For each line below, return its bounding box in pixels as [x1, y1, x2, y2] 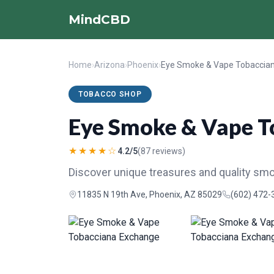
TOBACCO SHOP [78, 90, 142, 98]
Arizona [94, 60, 125, 70]
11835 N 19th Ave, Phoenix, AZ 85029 [77, 190, 222, 199]
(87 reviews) [138, 146, 185, 156]
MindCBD [68, 12, 130, 27]
